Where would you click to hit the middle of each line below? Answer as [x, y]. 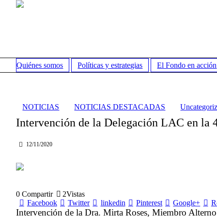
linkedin [113, 203]
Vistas [76, 194]
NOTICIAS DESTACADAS [120, 107]
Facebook [42, 203]
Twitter [79, 203]
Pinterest [149, 203]
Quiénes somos [40, 65]
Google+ [187, 203]
